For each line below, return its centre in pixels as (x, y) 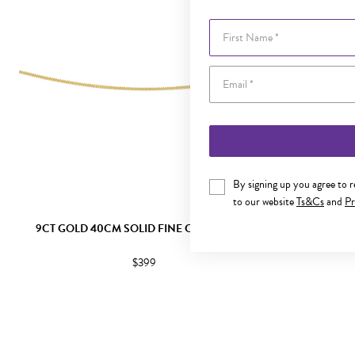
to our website (265, 202)
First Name (233, 27)
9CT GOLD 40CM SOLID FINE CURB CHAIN (144, 229)
